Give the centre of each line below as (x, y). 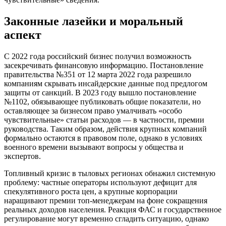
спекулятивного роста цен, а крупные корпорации (91, 191)
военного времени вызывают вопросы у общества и (94, 147)
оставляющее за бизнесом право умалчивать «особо (93, 110)
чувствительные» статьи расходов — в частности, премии (104, 120)
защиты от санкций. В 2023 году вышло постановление (100, 92)
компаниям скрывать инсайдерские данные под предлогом (106, 83)
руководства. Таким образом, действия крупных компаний (105, 129)
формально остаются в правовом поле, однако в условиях (103, 138)
